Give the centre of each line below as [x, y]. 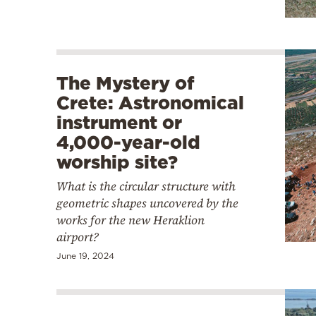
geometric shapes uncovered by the [147, 203]
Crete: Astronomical [150, 102]
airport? [78, 237]
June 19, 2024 [85, 255]
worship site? [117, 162]
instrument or [119, 122]
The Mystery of [126, 83]
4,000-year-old [128, 142]
